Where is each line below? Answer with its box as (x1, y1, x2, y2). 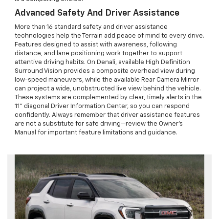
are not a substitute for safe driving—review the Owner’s (15, 121, 183, 128)
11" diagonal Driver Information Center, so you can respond (15, 103, 190, 110)
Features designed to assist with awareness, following (15, 42, 177, 48)
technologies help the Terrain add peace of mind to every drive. (15, 33, 204, 40)
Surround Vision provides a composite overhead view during (15, 68, 195, 75)
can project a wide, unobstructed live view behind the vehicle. (15, 86, 201, 92)
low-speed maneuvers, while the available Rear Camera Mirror (15, 77, 199, 84)
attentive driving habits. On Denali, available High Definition (15, 59, 190, 66)
